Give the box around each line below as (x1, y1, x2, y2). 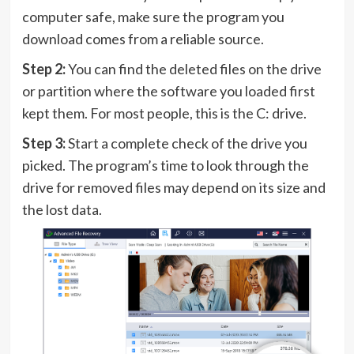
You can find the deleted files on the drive (67, 59, 322, 77)
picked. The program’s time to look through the (21, 156, 309, 174)
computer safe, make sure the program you (21, 7, 284, 25)
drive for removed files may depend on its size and (21, 178, 326, 196)
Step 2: (21, 59, 68, 77)
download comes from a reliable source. (21, 29, 264, 47)
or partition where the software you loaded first (21, 81, 315, 100)
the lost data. (21, 200, 102, 218)
